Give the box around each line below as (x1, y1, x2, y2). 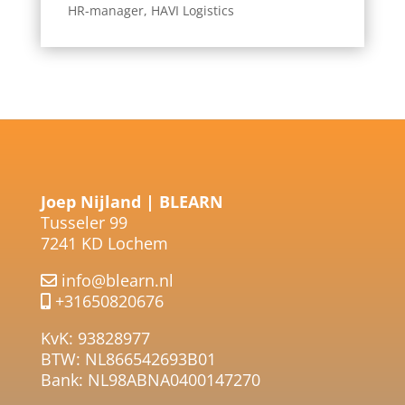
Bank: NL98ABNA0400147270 (40, 368, 260, 391)
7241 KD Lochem (40, 231, 168, 254)
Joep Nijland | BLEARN (40, 190, 223, 212)
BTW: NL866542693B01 (40, 347, 216, 370)
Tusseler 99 (40, 211, 127, 233)
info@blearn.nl (61, 268, 174, 291)
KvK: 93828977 (40, 326, 150, 349)
